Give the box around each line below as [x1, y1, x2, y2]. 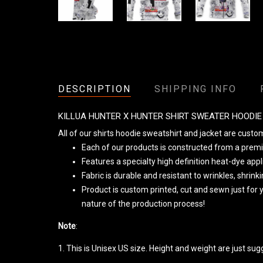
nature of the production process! [82, 199, 205, 208]
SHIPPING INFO [154, 83, 237, 95]
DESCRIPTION [58, 83, 131, 95]
